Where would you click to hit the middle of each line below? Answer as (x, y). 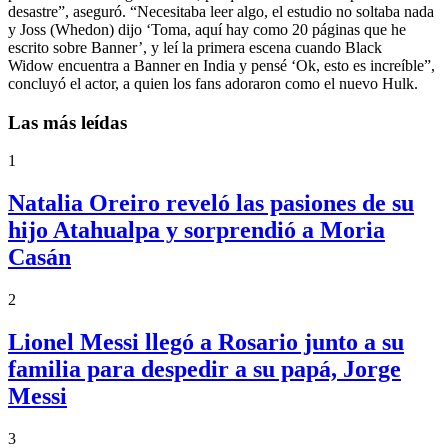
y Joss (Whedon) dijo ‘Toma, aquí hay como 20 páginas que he (207, 29)
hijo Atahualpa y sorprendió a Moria (196, 230)
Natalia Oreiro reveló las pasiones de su (211, 203)
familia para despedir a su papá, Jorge (204, 368)
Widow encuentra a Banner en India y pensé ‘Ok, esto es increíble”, (221, 65)
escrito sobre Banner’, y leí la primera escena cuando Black (195, 47)
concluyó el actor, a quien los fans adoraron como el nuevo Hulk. (213, 83)
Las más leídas (67, 122)
